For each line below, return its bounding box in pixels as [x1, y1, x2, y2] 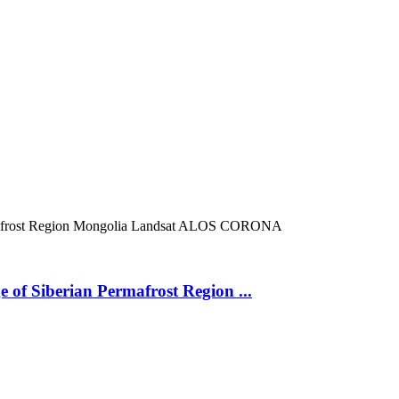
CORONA [220, 217, 282, 233]
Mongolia [73, 217, 131, 233]
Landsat [131, 217, 178, 233]
